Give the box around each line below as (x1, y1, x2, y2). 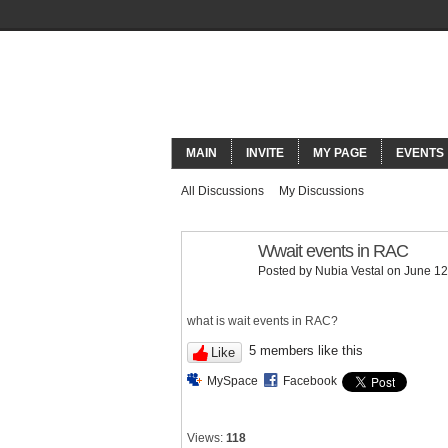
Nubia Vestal (315, 264, 384, 278)
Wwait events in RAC (258, 239, 408, 261)
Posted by (258, 264, 315, 278)
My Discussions (279, 184, 364, 198)
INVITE (246, 146, 284, 160)
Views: (187, 431, 223, 446)
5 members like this (249, 343, 363, 359)
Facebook (283, 374, 337, 389)
